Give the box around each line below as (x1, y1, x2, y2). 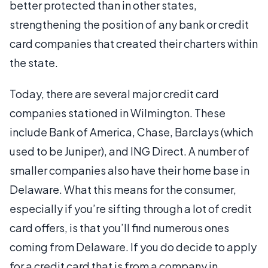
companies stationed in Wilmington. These (10, 106, 226, 120)
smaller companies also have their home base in (10, 163, 249, 177)
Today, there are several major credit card (10, 87, 219, 100)
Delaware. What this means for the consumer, (10, 182, 236, 196)
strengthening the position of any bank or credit (10, 17, 249, 31)
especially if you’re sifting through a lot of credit (10, 202, 252, 215)
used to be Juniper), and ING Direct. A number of (10, 144, 249, 158)
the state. (10, 56, 58, 69)
